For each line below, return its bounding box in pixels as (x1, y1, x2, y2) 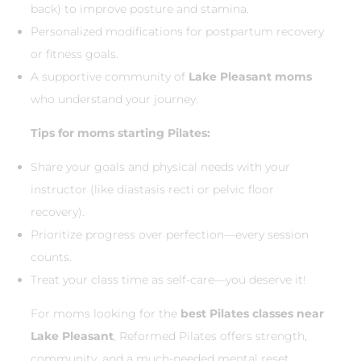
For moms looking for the (31, 305, 180, 321)
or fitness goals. (31, 46, 118, 61)
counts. (31, 249, 72, 264)
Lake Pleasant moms (189, 68, 312, 84)
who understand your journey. (31, 91, 198, 106)
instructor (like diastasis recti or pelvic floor (31, 181, 274, 197)
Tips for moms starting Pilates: (31, 125, 210, 140)
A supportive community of (31, 68, 189, 84)
